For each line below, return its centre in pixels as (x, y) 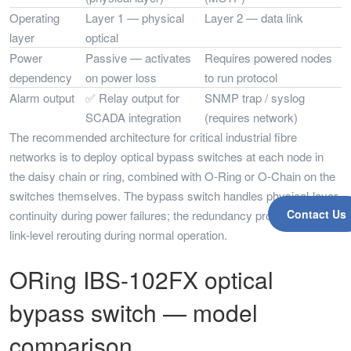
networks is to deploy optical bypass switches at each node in (166, 156)
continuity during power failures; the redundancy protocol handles (174, 215)
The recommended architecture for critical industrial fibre (153, 137)
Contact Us (317, 214)
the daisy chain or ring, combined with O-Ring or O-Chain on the (172, 176)
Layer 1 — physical (135, 18)
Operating (34, 18)
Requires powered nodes (268, 58)
